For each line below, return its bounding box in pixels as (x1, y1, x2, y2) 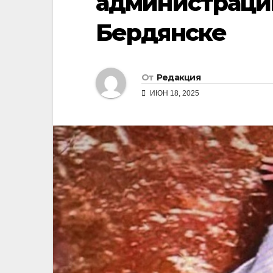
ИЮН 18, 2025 (148, 89, 199, 98)
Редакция (156, 72, 201, 83)
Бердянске (96, 18, 226, 48)
